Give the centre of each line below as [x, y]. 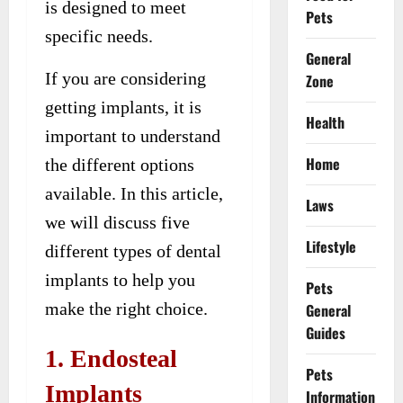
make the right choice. [126, 308]
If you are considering [125, 78]
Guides [325, 333]
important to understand [133, 135]
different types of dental [133, 251]
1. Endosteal [111, 358]
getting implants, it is [123, 107]
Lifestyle [331, 246]
